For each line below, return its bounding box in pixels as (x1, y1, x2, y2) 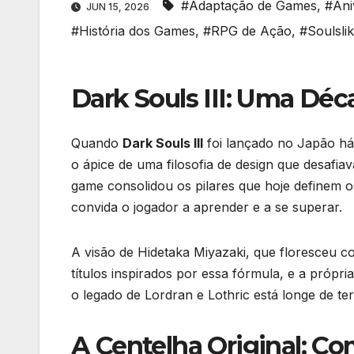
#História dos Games (71, 23, 195, 40)
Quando (71, 134, 122, 151)
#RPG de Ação (203, 23, 292, 40)
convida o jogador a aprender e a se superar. (71, 198, 342, 215)
